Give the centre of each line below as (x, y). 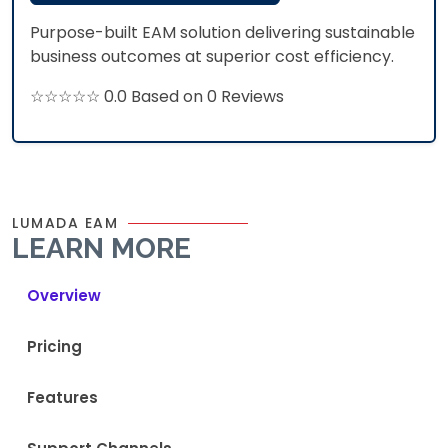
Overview (64, 295)
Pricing (54, 346)
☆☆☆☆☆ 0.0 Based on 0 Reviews (157, 96)
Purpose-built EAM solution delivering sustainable (222, 32)
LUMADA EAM (65, 222)
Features (62, 397)
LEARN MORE (101, 248)
